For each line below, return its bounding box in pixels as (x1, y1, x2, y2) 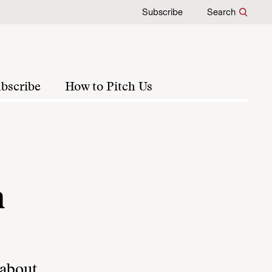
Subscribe (142, 7, 183, 18)
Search (207, 7, 236, 18)
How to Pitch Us (65, 81, 152, 93)
